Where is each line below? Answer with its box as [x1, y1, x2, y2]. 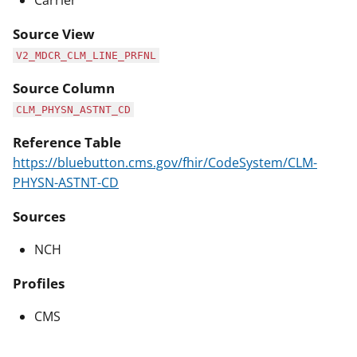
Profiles [13, 274, 65, 293]
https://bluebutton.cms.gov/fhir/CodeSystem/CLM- [13, 154, 317, 172]
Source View [13, 25, 95, 44]
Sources [13, 207, 65, 226]
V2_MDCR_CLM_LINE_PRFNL [16, 49, 156, 62]
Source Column [13, 79, 115, 98]
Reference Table [13, 133, 121, 152]
